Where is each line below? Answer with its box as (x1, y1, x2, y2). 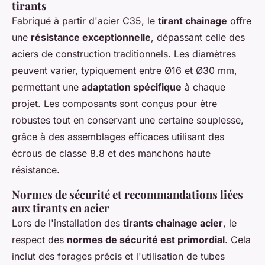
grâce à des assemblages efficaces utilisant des (12, 130, 224, 143)
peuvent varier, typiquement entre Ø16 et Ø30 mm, (12, 64, 237, 76)
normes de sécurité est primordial (67, 233, 225, 245)
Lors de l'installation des (12, 216, 123, 229)
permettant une (12, 80, 82, 93)
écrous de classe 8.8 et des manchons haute (12, 147, 211, 159)
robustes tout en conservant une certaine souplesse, (12, 114, 244, 126)
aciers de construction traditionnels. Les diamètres (12, 47, 236, 60)
